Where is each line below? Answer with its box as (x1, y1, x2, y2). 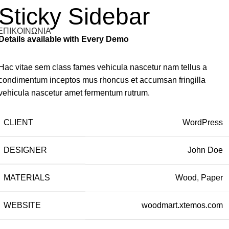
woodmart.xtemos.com (141, 201, 223, 210)
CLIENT (3, 118, 33, 127)
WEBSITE (3, 201, 41, 210)
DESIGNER (3, 146, 47, 155)
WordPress (182, 118, 223, 127)
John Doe (187, 146, 223, 155)
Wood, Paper (175, 173, 223, 182)
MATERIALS (3, 173, 50, 182)
